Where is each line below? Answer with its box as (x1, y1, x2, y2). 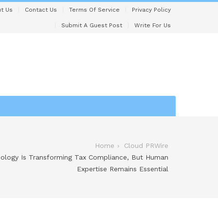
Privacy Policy (132, 6, 171, 13)
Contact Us (25, 6, 57, 13)
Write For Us (134, 22, 171, 29)
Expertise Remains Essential (77, 165, 168, 173)
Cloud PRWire (124, 142, 168, 149)
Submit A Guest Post (61, 22, 122, 29)
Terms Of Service (69, 6, 120, 13)
